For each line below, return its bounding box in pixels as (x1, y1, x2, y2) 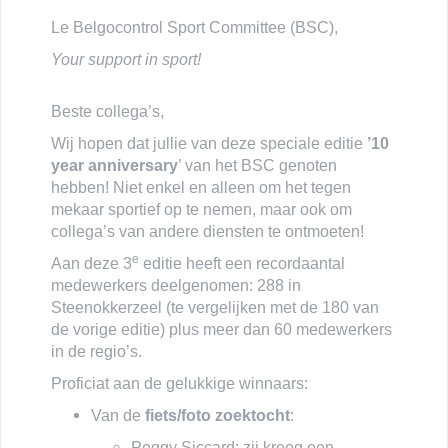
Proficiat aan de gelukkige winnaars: (51, 374, 308, 392)
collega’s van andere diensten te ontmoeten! (51, 222, 364, 240)
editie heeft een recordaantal (139, 254, 345, 272)
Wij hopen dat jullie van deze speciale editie (51, 134, 367, 152)
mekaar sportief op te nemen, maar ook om (51, 200, 352, 218)
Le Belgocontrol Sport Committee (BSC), (51, 18, 338, 36)
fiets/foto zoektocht (145, 406, 290, 424)
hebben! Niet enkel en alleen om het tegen (51, 178, 351, 196)
